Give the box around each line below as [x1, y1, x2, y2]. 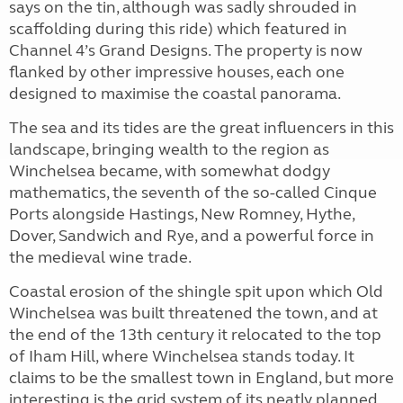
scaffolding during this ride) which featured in [9, 18, 347, 39]
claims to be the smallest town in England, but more [9, 367, 394, 388]
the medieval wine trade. [9, 246, 191, 267]
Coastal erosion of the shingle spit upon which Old [9, 281, 383, 301]
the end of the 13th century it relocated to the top [9, 324, 381, 345]
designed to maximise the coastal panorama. [9, 83, 340, 103]
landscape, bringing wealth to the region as [9, 139, 329, 159]
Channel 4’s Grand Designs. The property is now [9, 40, 363, 60]
